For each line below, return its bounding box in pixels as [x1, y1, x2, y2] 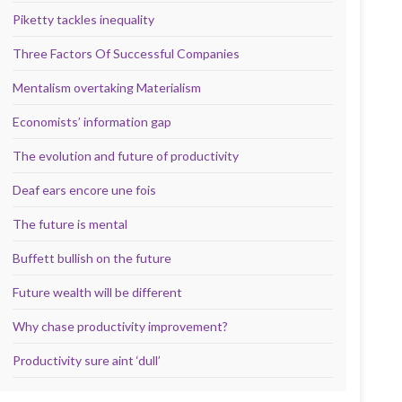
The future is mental [13, 216, 128, 232]
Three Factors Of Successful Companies [13, 46, 240, 61]
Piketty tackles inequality [13, 12, 155, 27]
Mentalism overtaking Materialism [13, 80, 202, 95]
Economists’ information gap [13, 114, 172, 129]
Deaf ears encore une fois [13, 182, 157, 197]
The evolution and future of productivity [13, 148, 240, 163]
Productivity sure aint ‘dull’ [13, 353, 162, 368]
